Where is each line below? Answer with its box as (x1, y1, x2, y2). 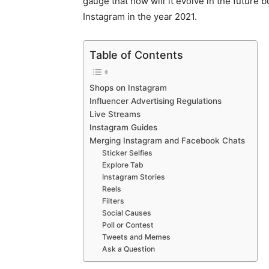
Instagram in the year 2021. (83, 11, 197, 23)
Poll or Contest (102, 220, 154, 230)
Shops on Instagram (89, 83, 167, 93)
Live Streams (89, 109, 141, 119)
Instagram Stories (102, 172, 166, 182)
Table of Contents (89, 49, 183, 62)
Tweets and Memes (102, 232, 171, 242)
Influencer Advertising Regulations (89, 96, 222, 106)
